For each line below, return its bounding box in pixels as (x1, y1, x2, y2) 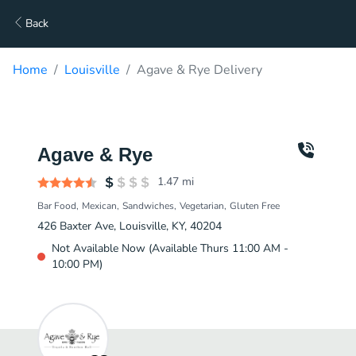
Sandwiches (122, 199, 174, 212)
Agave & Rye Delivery (137, 61, 262, 79)
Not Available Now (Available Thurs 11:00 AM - (52, 241, 288, 256)
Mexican (82, 199, 117, 212)
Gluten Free (230, 199, 280, 212)
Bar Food (37, 199, 76, 212)
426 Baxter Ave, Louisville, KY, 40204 (37, 219, 222, 234)
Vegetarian (180, 199, 224, 212)
